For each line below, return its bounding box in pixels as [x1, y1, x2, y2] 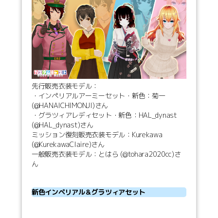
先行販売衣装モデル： [32, 81, 99, 91]
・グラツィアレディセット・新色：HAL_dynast [32, 110, 177, 120]
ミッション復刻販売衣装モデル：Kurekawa [32, 129, 163, 139]
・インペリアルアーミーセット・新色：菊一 [32, 91, 165, 100]
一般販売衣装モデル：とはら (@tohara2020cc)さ [32, 149, 181, 159]
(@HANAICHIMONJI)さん [32, 100, 108, 110]
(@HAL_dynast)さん [32, 120, 93, 129]
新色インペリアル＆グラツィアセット [32, 187, 145, 197]
